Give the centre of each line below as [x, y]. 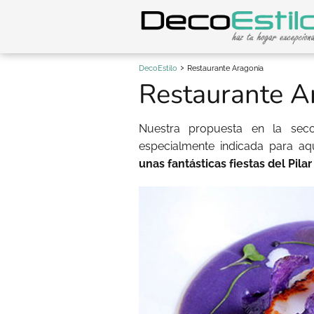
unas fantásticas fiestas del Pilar [225, 164]
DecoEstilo [158, 68]
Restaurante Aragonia [225, 68]
